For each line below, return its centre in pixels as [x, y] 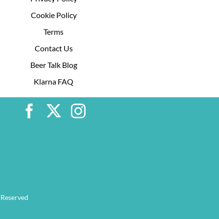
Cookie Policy [54, 15]
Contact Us [54, 48]
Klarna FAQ [54, 81]
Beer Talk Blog [54, 65]
